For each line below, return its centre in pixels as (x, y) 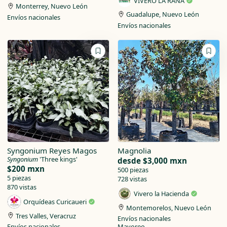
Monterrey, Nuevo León (51, 6)
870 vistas (22, 187)
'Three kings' (58, 159)
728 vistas (132, 179)
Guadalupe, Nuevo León (163, 14)
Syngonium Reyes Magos (52, 150)
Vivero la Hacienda (162, 194)
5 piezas (19, 178)
